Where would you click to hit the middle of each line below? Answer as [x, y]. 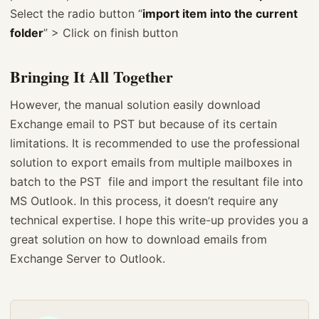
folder [27, 33]
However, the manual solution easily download [135, 105]
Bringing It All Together [91, 77]
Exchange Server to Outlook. [88, 259]
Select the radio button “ [76, 14]
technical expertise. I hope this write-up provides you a [159, 220]
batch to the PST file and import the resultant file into [157, 182]
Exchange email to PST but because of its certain [143, 124]
